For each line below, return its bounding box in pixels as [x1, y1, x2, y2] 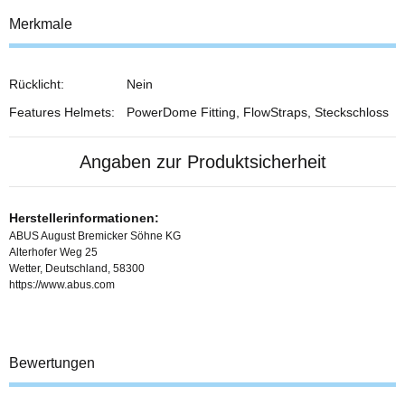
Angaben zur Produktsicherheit [79, 152, 326, 173]
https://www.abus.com [9, 278, 115, 292]
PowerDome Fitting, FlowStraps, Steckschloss [127, 105, 389, 120]
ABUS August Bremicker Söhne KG [9, 230, 181, 243]
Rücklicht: [9, 77, 64, 92]
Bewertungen [9, 355, 95, 372]
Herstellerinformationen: [9, 211, 159, 226]
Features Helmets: [9, 105, 115, 120]
